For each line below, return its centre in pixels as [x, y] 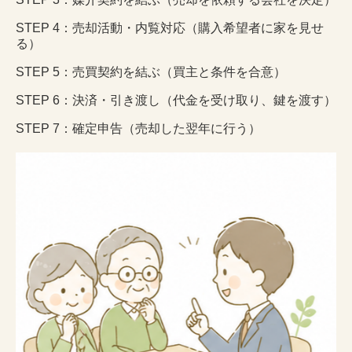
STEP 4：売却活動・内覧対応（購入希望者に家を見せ [170, 28]
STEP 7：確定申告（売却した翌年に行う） [138, 129]
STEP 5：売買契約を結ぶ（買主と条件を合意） [151, 72]
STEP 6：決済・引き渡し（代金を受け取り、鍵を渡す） [176, 101]
